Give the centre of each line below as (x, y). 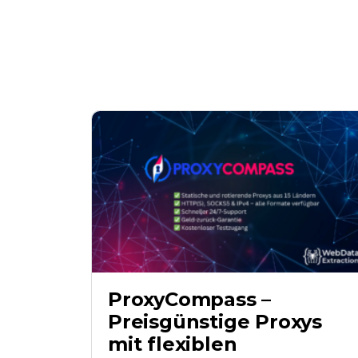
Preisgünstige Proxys (215, 321)
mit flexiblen (173, 344)
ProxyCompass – (190, 299)
